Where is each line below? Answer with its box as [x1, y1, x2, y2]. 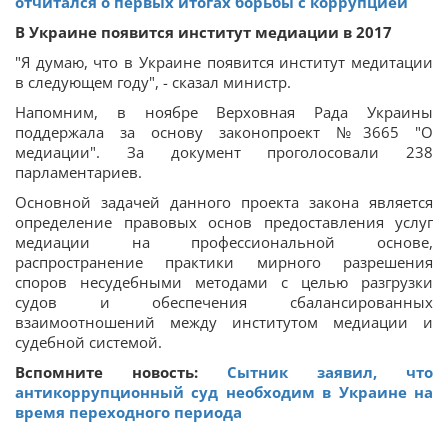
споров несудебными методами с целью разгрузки [15, 272, 433, 292]
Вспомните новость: [15, 362, 227, 382]
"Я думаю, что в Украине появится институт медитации [15, 52, 433, 72]
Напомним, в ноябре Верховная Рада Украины [15, 102, 433, 122]
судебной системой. [15, 332, 162, 352]
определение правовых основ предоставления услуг [15, 212, 433, 232]
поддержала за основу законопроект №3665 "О [15, 122, 433, 142]
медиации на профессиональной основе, [15, 232, 433, 252]
